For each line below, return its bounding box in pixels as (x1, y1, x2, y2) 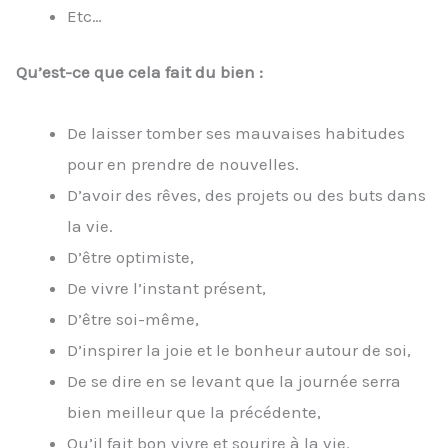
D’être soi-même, (67, 308, 199, 329)
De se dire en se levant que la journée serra (67, 370, 401, 391)
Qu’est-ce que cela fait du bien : (16, 62, 263, 83)
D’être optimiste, (67, 246, 194, 267)
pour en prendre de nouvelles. (67, 153, 299, 174)
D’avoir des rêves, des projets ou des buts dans (67, 184, 426, 205)
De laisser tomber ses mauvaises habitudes (67, 122, 405, 143)
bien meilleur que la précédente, (67, 401, 321, 422)
